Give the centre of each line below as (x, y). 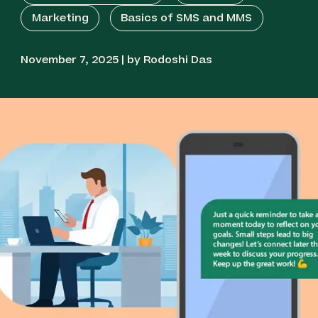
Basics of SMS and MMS (187, 18)
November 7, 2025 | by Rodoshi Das (117, 60)
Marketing (60, 18)
